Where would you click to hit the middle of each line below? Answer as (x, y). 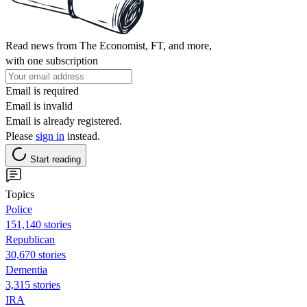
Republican (30, 239)
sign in (50, 136)
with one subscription (52, 60)
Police (19, 209)
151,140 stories (38, 224)
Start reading (56, 159)
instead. (82, 136)
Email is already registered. (64, 121)
